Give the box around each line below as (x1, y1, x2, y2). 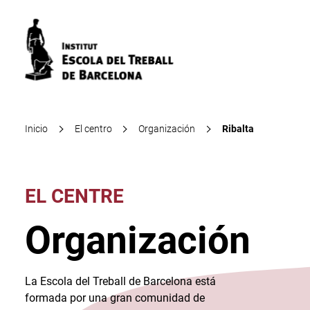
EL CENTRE (25, 185, 124, 208)
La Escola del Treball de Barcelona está (25, 275, 216, 288)
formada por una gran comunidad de (25, 291, 205, 304)
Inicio (25, 123, 48, 135)
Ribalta (222, 123, 255, 135)
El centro (74, 123, 112, 135)
